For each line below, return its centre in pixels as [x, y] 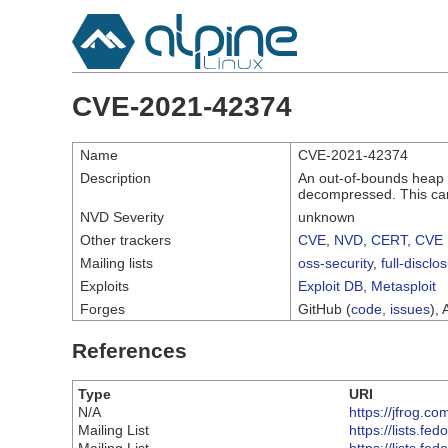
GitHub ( [324, 308]
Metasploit [403, 285]
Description [115, 177]
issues [410, 308]
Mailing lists [116, 262]
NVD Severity [122, 216]
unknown [326, 216]
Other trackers [125, 239]
